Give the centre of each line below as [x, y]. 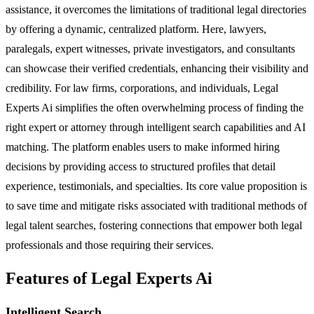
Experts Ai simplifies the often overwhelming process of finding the [155, 107]
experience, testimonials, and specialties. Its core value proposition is [156, 186]
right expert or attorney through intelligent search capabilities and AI [156, 127]
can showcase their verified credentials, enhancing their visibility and [157, 68]
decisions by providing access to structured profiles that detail [141, 166]
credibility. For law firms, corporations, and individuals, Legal [142, 88]
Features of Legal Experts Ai [109, 278]
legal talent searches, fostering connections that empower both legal [154, 225]
